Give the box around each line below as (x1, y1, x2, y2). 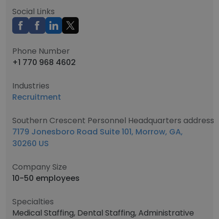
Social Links (12, 6, 55, 17)
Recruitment (12, 91, 61, 103)
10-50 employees (12, 173, 80, 184)
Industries (12, 80, 49, 91)
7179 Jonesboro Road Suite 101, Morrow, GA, (12, 126, 183, 137)
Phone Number (12, 45, 70, 57)
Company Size (12, 161, 67, 173)
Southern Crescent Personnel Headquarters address (12, 115, 214, 126)
